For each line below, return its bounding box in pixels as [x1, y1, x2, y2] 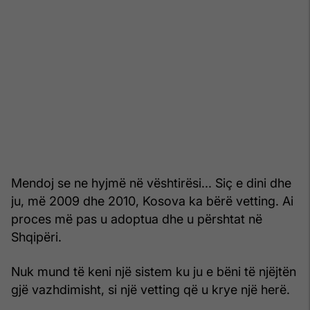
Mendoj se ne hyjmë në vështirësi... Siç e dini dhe [11, 175, 291, 190]
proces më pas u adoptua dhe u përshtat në [11, 211, 262, 226]
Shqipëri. [11, 229, 62, 244]
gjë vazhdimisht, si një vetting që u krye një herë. [11, 282, 290, 297]
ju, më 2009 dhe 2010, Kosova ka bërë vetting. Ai [11, 193, 293, 208]
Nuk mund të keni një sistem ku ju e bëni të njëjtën [11, 264, 296, 279]
